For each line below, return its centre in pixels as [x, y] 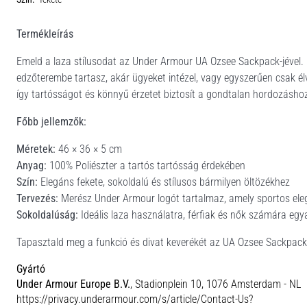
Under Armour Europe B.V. [73, 284]
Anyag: [32, 165]
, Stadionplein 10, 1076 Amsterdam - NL [216, 284]
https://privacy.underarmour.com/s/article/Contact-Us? [135, 299]
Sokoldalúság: [47, 214]
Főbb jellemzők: [51, 121]
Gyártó [31, 269]
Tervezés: [37, 198]
